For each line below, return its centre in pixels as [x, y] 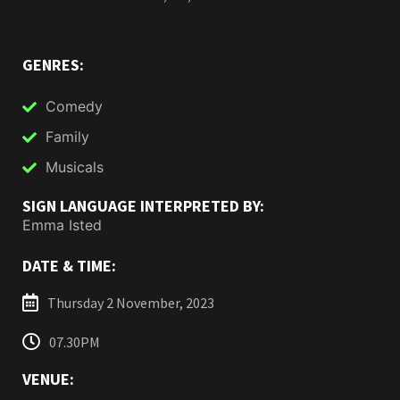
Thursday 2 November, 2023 [131, 303]
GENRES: [53, 65]
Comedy [74, 107]
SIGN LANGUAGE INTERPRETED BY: [143, 206]
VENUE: [48, 379]
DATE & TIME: [69, 266]
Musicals [75, 167]
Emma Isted [62, 225]
